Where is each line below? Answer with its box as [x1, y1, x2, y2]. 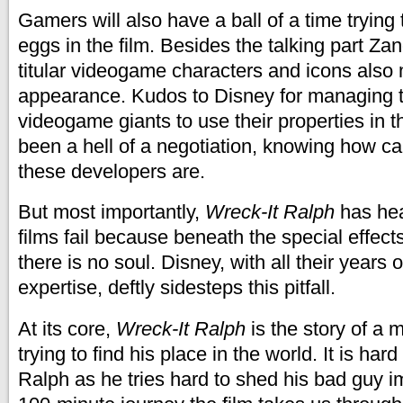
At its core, [18, 317, 116, 340]
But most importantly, [18, 201, 205, 223]
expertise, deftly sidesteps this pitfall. [18, 276, 336, 299]
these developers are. [18, 159, 205, 183]
